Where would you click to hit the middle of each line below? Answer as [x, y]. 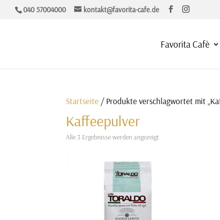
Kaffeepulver [103, 121]
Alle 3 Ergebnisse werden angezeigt [113, 137]
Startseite [82, 101]
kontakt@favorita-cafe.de [121, 10]
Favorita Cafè [185, 44]
